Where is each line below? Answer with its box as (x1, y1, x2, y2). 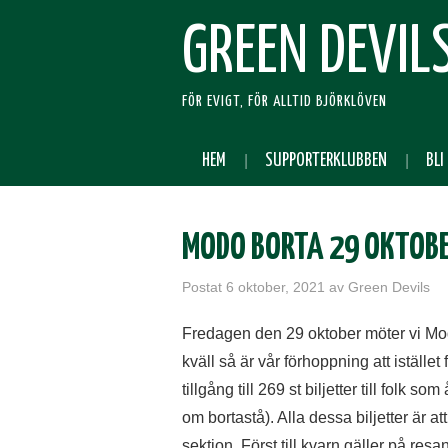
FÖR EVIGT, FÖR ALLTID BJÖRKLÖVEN (182, 94, 387, 109)
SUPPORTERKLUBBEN (265, 152, 387, 170)
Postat (182, 279, 226, 295)
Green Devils (348, 279, 430, 295)
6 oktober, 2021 (226, 279, 325, 295)
